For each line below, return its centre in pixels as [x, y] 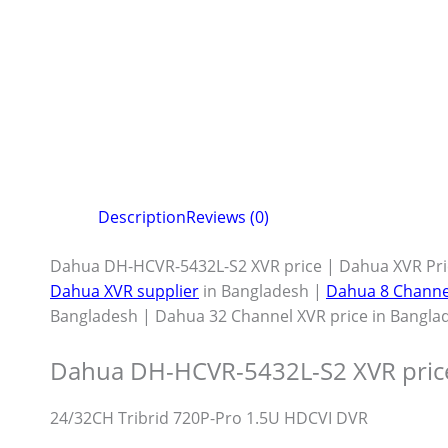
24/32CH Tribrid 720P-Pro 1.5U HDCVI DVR [209, 417]
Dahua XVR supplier [124, 291]
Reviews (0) [227, 217]
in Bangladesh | [262, 291]
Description [142, 217]
